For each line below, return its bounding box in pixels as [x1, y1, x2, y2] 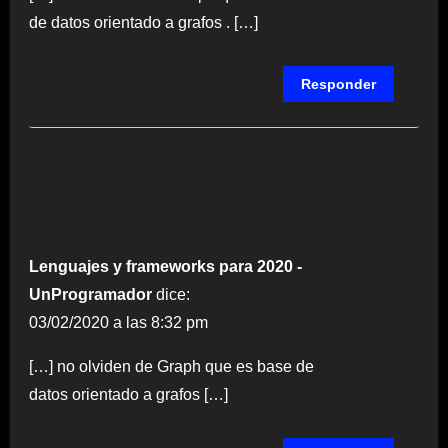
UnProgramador [28, 285, 152, 303]
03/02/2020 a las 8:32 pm [28, 313, 208, 331]
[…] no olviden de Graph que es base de [28, 357, 314, 375]
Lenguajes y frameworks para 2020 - [28, 257, 302, 275]
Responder [301, 75, 377, 92]
